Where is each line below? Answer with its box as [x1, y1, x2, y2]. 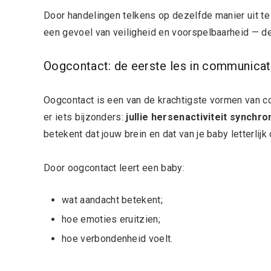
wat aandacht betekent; [62, 194, 163, 206]
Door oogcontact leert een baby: [44, 162, 184, 174]
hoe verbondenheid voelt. [62, 233, 173, 245]
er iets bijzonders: [44, 111, 126, 123]
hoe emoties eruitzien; [62, 214, 161, 226]
